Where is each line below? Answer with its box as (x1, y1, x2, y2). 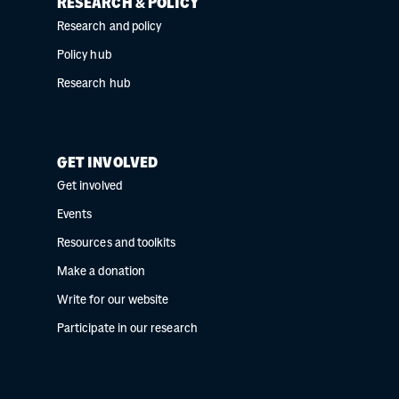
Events (57, 209, 93, 222)
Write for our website (57, 295, 169, 307)
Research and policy (57, 21, 162, 34)
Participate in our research (57, 323, 198, 336)
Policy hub (57, 50, 111, 62)
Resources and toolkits (57, 238, 176, 250)
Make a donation (57, 266, 145, 279)
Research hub (57, 78, 130, 91)
